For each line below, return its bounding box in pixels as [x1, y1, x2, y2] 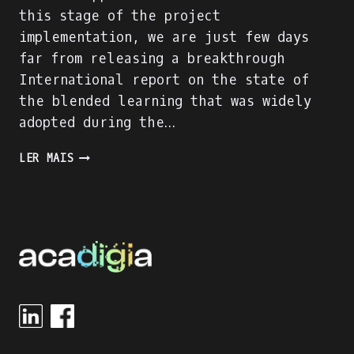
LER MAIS [19, 152, 74, 166]
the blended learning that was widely [19, 92, 311, 111]
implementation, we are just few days [19, 28, 309, 47]
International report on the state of [19, 71, 309, 90]
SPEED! [73, 231, 114, 245]
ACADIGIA [73, 148, 129, 162]
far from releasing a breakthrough [19, 50, 285, 69]
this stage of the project [19, 7, 220, 26]
